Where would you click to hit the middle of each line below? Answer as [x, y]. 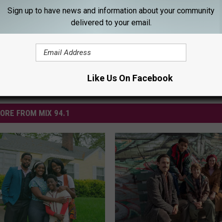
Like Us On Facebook [130, 78]
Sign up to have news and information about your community [111, 10]
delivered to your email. [111, 22]
